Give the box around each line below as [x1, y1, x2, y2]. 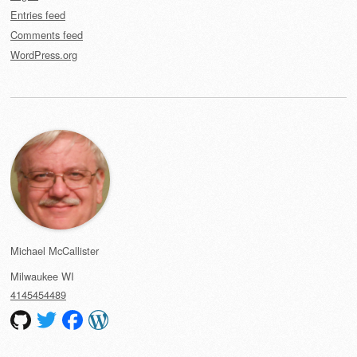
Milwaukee [10, 268, 58, 284]
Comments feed [10, 27, 83, 43]
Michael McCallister [10, 243, 99, 259]
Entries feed [10, 7, 65, 23]
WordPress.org [10, 47, 77, 63]
